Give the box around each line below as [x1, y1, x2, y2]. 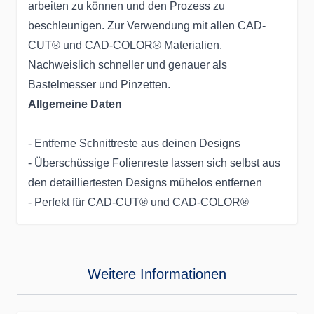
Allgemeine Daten [28, 98, 122, 111]
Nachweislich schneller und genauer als [28, 59, 227, 71]
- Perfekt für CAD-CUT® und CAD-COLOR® [28, 196, 249, 209]
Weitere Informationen [88, 266, 226, 282]
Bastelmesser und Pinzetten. [28, 78, 170, 91]
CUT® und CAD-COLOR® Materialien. [28, 39, 222, 52]
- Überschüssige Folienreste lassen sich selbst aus [28, 157, 280, 170]
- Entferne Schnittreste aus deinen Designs [28, 137, 240, 150]
